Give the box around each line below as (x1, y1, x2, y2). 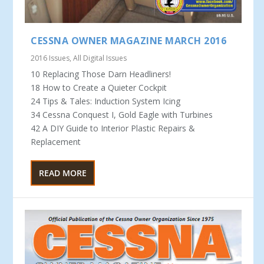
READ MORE (39, 167, 87, 179)
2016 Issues (31, 52, 70, 63)
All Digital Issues (73, 52, 127, 63)
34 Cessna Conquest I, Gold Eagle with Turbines (31, 108, 213, 120)
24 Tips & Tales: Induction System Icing (31, 95, 181, 107)
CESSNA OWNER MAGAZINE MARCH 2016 (31, 34, 227, 47)
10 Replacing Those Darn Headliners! (31, 68, 171, 80)
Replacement (31, 136, 81, 147)
